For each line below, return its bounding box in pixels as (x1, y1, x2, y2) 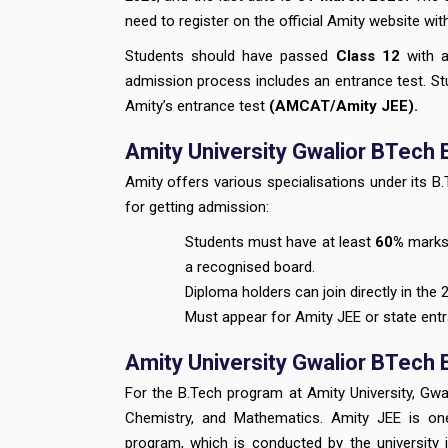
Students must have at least (185, 233, 375, 251)
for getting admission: (124, 198, 269, 216)
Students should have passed (124, 47, 336, 65)
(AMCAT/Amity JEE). (268, 97, 418, 115)
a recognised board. (185, 258, 319, 276)
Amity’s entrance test (124, 97, 269, 115)
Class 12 (335, 47, 400, 65)
